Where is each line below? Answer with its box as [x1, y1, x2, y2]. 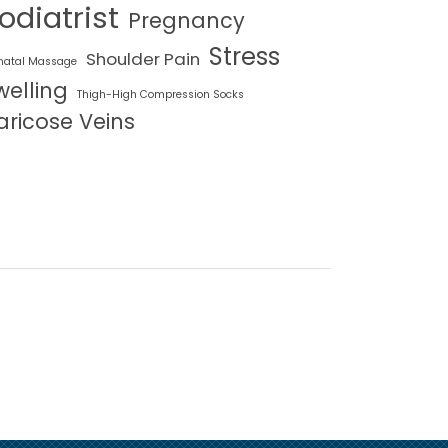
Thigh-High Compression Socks [77, 87, 244, 103]
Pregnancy [128, 6, 245, 36]
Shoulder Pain [86, 47, 200, 72]
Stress [209, 40, 280, 74]
